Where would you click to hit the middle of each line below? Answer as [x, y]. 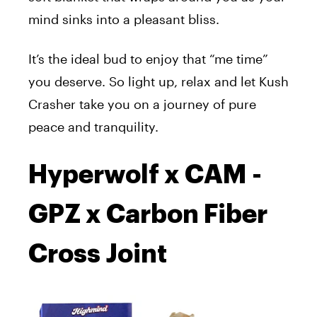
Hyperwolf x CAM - [145, 175]
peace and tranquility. [93, 127]
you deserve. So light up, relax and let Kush [158, 82]
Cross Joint [98, 254]
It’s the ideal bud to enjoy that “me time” [148, 59]
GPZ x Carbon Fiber [148, 215]
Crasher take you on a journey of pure [142, 104]
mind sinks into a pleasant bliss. [126, 19]
